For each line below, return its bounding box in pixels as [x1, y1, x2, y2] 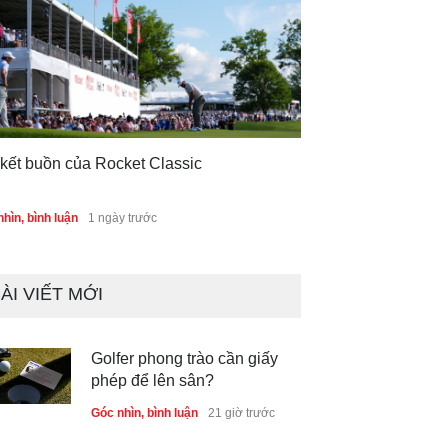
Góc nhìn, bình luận [91, 406, 198, 420]
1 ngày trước [88, 211, 157, 225]
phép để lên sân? [91, 372, 214, 389]
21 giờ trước [208, 406, 275, 420]
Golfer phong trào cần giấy [91, 350, 278, 367]
